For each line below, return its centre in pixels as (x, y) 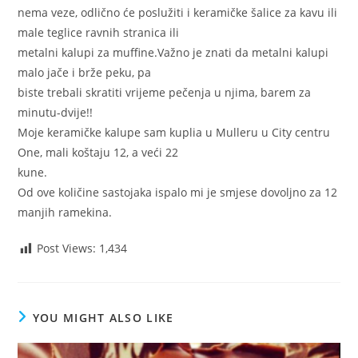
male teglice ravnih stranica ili (99, 33)
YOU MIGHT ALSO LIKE (103, 318)
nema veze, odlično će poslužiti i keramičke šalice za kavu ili (178, 13)
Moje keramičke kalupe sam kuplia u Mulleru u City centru (174, 133)
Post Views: (67, 249)
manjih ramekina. (65, 213)
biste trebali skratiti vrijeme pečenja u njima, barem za (165, 93)
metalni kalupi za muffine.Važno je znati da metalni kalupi (173, 53)
